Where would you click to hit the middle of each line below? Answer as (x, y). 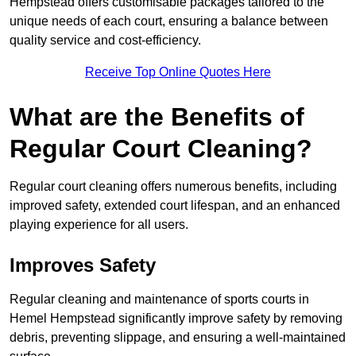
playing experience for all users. (99, 225)
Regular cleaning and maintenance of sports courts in (159, 300)
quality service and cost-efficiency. (105, 41)
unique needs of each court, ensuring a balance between (169, 21)
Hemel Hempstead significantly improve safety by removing (176, 319)
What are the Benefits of (157, 117)
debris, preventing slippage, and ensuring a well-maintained (178, 338)
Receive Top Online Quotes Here (178, 72)
